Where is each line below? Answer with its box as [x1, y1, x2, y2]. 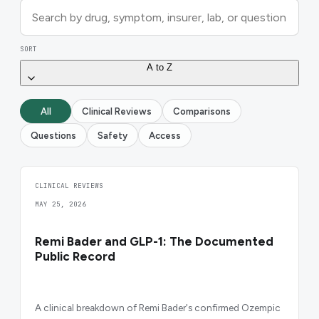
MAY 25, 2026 [35, 199, 86, 209]
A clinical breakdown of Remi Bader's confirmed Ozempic [35, 301, 281, 313]
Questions [31, 130, 76, 141]
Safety [98, 130, 127, 141]
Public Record [35, 249, 115, 264]
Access [149, 130, 181, 141]
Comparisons [173, 105, 231, 117]
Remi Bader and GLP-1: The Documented [35, 234, 273, 249]
